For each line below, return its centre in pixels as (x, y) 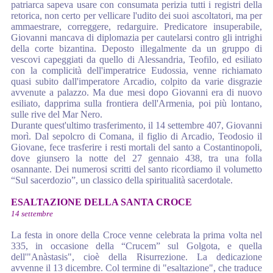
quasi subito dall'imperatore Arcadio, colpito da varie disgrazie (136, 81)
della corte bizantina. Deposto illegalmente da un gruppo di (136, 48)
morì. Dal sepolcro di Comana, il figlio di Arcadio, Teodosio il (136, 136)
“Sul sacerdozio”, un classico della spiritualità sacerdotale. (122, 180)
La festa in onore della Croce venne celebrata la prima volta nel (136, 235)
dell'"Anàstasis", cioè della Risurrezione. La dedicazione (136, 257)
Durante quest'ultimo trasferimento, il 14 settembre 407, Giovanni (136, 125)
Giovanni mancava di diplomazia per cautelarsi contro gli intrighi (136, 37)
